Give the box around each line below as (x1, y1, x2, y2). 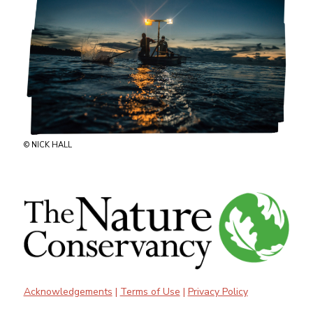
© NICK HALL (23, 140, 72, 151)
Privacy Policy (187, 285, 248, 299)
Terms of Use (119, 285, 180, 299)
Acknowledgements (23, 285, 112, 299)
